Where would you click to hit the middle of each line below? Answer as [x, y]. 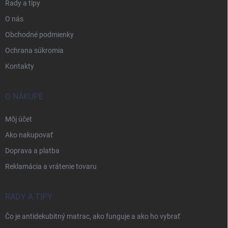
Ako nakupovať [29, 135]
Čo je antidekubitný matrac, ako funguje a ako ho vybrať [93, 216]
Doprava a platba [32, 151]
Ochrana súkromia [34, 50]
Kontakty [20, 66]
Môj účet [19, 119]
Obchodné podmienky [39, 35]
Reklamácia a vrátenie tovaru [51, 166]
